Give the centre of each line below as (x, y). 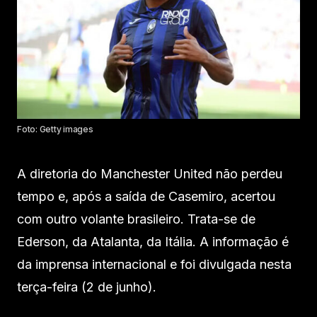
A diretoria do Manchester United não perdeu (150, 174)
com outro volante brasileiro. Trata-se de (136, 219)
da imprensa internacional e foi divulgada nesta (154, 265)
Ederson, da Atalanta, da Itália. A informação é (153, 242)
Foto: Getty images (55, 129)
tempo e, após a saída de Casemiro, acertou (146, 197)
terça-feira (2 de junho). (87, 287)
